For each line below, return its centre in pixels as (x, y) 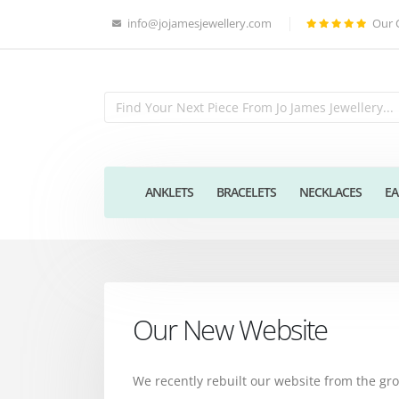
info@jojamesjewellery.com (199, 24)
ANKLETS (169, 191)
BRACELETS (246, 191)
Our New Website (230, 329)
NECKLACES (330, 191)
